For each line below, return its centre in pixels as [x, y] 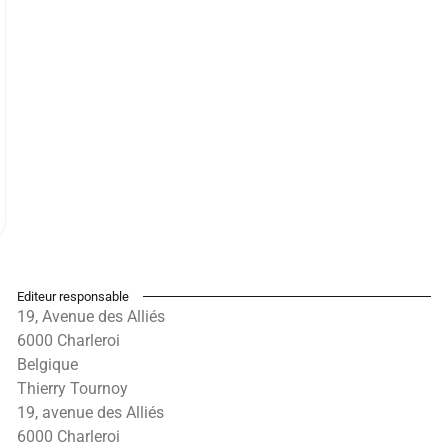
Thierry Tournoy [73, 388]
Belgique [48, 364]
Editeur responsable [73, 296]
